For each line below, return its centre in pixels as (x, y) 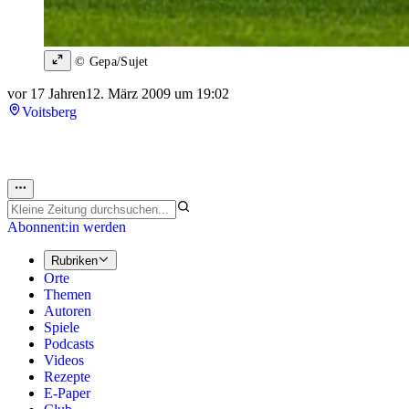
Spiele (62, 328)
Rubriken (74, 261)
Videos (64, 361)
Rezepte (67, 377)
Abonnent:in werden (67, 226)
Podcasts (69, 344)
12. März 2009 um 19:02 (157, 93)
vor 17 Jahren (47, 93)
